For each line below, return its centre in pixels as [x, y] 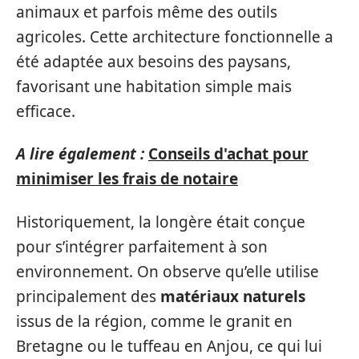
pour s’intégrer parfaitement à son [142, 246]
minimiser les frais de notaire [127, 179]
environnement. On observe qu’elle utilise [167, 271]
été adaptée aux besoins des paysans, [153, 61]
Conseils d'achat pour [228, 154]
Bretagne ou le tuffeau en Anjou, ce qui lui [169, 346]
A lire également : [80, 154]
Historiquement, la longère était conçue [161, 222]
